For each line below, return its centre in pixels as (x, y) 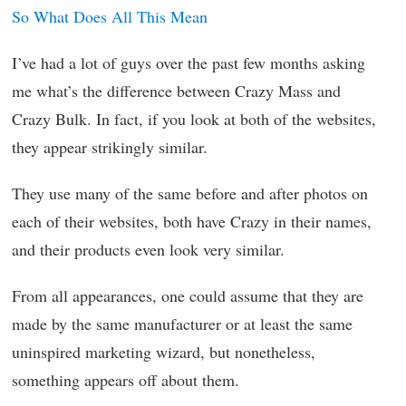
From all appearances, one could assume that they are (188, 295)
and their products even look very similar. (148, 249)
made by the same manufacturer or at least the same (182, 324)
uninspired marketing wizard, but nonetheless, (164, 352)
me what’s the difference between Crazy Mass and (176, 91)
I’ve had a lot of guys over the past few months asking (188, 63)
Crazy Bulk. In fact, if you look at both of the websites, (194, 119)
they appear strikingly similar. (110, 147)
